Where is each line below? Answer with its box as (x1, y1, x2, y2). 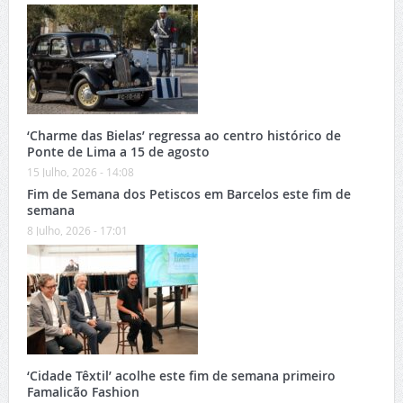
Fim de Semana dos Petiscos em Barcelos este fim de (26, 185, 351, 203)
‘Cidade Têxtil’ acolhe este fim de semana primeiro (26, 367, 336, 385)
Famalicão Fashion (26, 383, 139, 401)
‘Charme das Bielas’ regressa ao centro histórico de (26, 127, 341, 145)
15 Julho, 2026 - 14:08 (26, 165, 134, 180)
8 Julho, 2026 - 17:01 (26, 223, 128, 238)
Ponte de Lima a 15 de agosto (26, 143, 210, 161)
